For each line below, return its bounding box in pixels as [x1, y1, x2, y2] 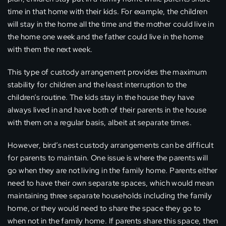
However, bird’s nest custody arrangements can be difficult [8, 140, 214, 151]
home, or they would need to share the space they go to [8, 203, 201, 214]
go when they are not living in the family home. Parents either [8, 165, 218, 176]
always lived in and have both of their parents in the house [8, 105, 207, 116]
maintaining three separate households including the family [8, 191, 212, 201]
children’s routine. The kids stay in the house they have [8, 92, 195, 103]
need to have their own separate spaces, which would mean [8, 178, 214, 189]
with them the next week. [8, 44, 93, 55]
